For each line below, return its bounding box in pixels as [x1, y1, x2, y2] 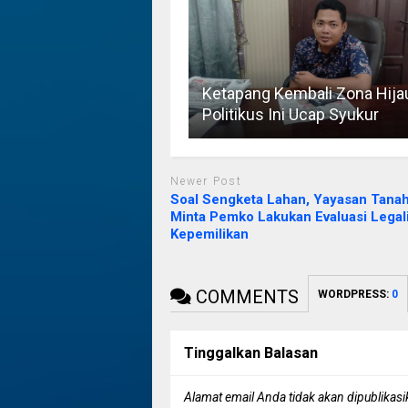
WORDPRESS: [317, 288, 392, 301]
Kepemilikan [169, 226, 249, 243]
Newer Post [169, 174, 242, 188]
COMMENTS [190, 286, 299, 309]
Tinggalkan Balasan [183, 344, 318, 362]
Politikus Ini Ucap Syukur [201, 104, 379, 124]
